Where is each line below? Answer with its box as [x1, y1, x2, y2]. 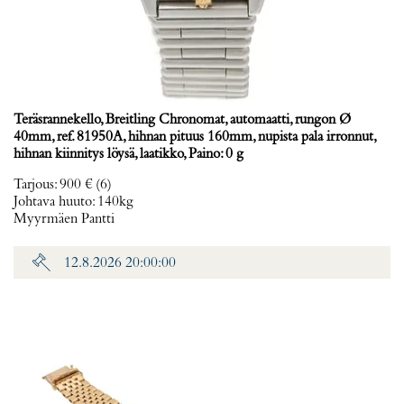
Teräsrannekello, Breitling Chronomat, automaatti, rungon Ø [14, 113, 351, 127]
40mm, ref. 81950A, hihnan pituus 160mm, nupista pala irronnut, [14, 130, 375, 144]
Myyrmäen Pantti [14, 212, 115, 226]
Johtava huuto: [14, 195, 97, 209]
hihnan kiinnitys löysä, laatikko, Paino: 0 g [14, 147, 243, 161]
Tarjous [14, 178, 54, 192]
